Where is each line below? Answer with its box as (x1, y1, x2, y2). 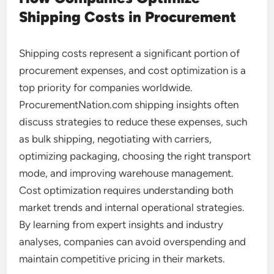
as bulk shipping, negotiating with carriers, (19, 133, 212, 145)
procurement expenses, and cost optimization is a (19, 64, 246, 76)
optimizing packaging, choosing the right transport (19, 150, 251, 162)
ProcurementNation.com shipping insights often (19, 98, 239, 111)
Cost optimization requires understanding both (19, 184, 234, 196)
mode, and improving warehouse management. (19, 167, 234, 179)
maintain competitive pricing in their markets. (19, 253, 226, 265)
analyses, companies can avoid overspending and (19, 235, 246, 248)
